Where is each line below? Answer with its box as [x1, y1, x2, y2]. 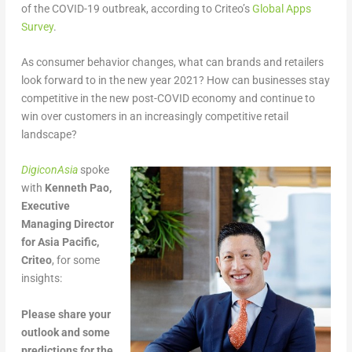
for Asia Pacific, [20, 236, 99, 249]
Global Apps [251, 2, 311, 15]
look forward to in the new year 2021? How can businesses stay [20, 73, 330, 86]
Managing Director [20, 218, 114, 231]
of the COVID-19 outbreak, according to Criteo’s [20, 2, 252, 15]
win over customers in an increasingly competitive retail [20, 109, 288, 123]
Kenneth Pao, [44, 181, 112, 195]
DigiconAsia [20, 163, 78, 177]
